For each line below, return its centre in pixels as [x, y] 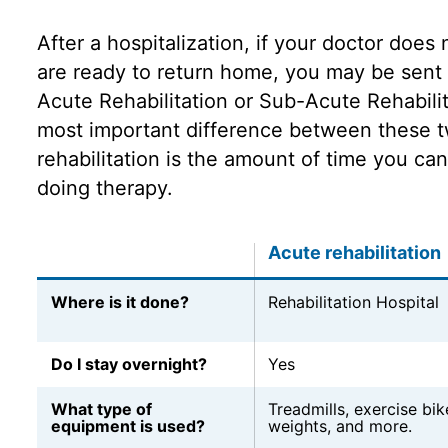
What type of [101, 409]
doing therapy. [104, 188]
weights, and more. [339, 426]
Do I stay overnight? [128, 364]
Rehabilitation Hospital [353, 302]
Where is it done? [119, 302]
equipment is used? [127, 426]
